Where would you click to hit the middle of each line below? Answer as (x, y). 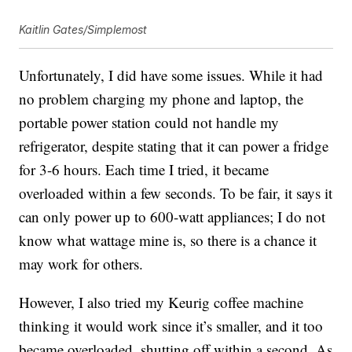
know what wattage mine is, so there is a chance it (168, 240)
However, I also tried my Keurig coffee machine (161, 302)
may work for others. (81, 264)
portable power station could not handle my (149, 123)
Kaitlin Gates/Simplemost (83, 30)
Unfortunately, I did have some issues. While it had (171, 75)
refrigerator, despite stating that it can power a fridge (174, 146)
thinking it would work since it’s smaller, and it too (171, 326)
